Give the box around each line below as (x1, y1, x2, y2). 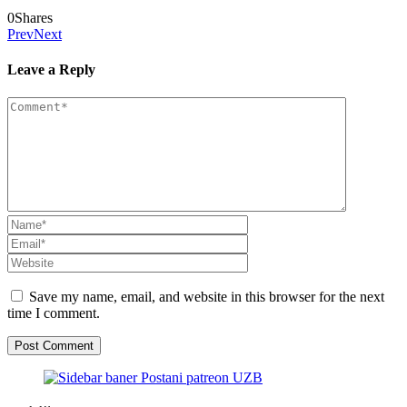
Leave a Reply (7, 62, 95, 78)
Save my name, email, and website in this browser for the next (29, 289, 384, 305)
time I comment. (7, 305, 100, 322)
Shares (15, 9, 53, 25)
